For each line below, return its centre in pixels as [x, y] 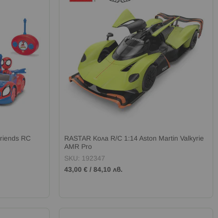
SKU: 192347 [85, 159]
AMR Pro [78, 147]
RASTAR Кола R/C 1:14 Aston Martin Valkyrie [134, 139]
